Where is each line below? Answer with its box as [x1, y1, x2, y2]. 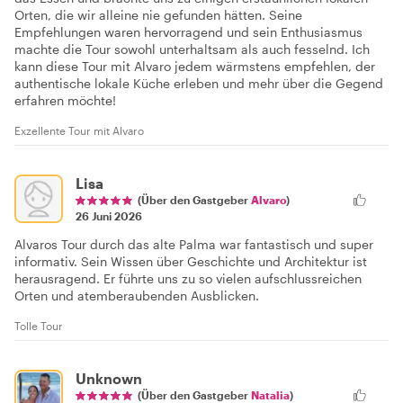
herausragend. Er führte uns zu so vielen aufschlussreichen [14, 270, 362, 286]
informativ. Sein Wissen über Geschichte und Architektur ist [14, 253, 367, 269]
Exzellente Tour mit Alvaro [14, 123, 144, 137]
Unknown [76, 369, 142, 387]
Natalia [251, 388, 290, 401]
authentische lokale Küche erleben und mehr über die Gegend [14, 75, 383, 91]
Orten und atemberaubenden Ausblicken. [14, 287, 259, 303]
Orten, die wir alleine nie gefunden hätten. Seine [14, 6, 302, 22]
